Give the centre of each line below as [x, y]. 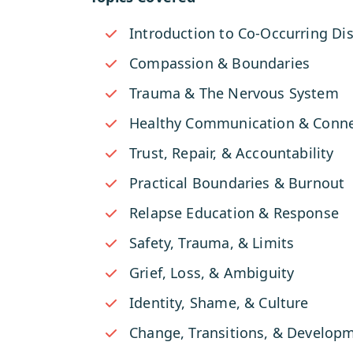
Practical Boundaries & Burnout [237, 183]
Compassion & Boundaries [220, 63]
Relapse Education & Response [234, 213]
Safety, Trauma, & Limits [212, 243]
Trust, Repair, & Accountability [232, 153]
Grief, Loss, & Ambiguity [212, 273]
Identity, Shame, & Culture [219, 303]
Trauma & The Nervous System [234, 93]
